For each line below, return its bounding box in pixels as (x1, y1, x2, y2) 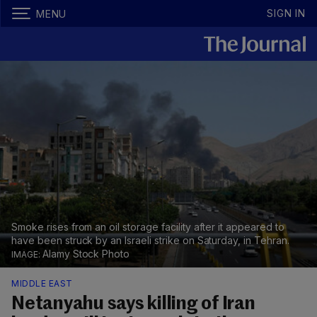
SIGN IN (267, 7, 306, 19)
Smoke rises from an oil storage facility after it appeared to (11, 221, 284, 234)
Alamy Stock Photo (42, 248, 130, 260)
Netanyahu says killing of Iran (11, 295, 255, 314)
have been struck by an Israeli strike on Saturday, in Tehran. (11, 234, 289, 247)
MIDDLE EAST (11, 278, 73, 289)
